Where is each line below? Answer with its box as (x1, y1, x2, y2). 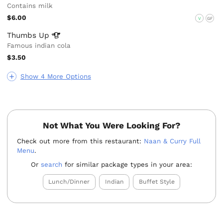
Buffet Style (138, 178, 175, 186)
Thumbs (7, 31, 39, 40)
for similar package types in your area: (62, 161, 192, 169)
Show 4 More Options (20, 73, 91, 81)
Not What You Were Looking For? (43, 120, 180, 131)
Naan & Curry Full (144, 137, 201, 145)
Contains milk (7, 2, 53, 10)
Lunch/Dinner (48, 178, 90, 186)
